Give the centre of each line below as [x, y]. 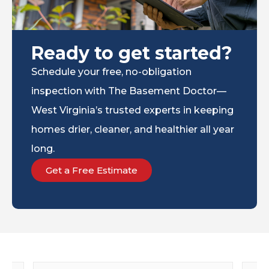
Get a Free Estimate [92, 170]
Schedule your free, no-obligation [111, 71]
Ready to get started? [132, 53]
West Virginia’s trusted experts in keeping [132, 110]
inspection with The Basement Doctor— [129, 91]
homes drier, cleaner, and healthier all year [133, 129]
